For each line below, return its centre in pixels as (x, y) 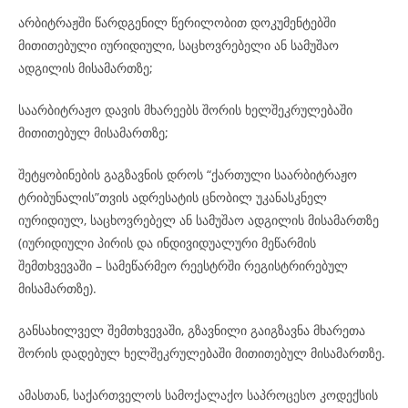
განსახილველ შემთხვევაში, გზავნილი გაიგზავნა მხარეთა (192, 330)
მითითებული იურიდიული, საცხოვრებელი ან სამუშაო (178, 45)
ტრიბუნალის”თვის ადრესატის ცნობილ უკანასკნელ (173, 197)
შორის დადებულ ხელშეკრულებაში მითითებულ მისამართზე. (202, 353)
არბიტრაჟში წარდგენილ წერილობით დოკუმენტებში (177, 22)
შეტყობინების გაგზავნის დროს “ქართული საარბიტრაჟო (188, 174)
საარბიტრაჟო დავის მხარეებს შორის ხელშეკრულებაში (185, 110)
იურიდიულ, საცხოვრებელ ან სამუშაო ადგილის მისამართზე (199, 220)
